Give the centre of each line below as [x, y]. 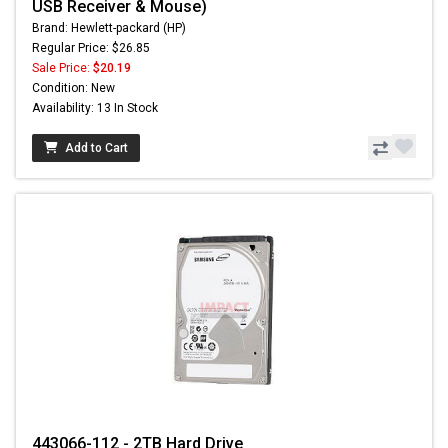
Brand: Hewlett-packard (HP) [109, 28]
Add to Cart [96, 148]
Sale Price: [62, 68]
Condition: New [73, 88]
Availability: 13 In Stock [95, 108]
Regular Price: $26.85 [91, 48]
